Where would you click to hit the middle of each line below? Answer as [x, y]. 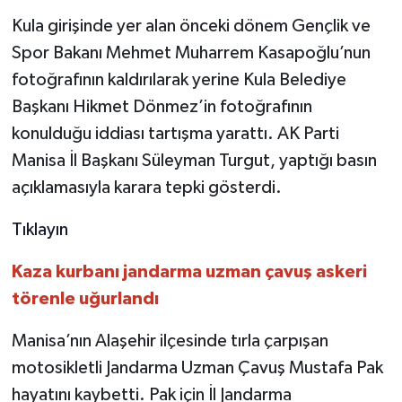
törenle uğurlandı [85, 298]
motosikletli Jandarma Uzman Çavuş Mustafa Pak [197, 367]
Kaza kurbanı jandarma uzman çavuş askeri [189, 271]
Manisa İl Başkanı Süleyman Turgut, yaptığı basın [194, 160]
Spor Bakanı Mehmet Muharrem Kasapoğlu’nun [191, 52]
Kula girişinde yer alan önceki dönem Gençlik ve [191, 26]
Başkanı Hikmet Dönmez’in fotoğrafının [162, 106]
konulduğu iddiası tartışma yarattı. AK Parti [175, 133]
